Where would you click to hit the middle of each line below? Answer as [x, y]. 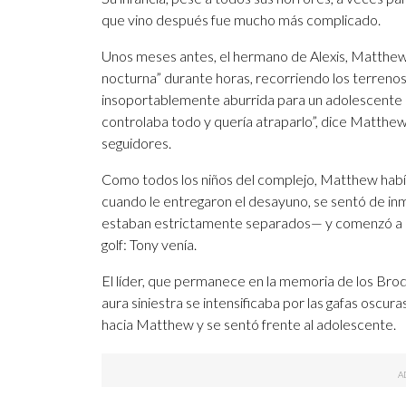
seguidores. [136, 143]
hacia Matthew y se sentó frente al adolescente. [249, 324]
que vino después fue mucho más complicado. [241, 20]
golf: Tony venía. [149, 245]
